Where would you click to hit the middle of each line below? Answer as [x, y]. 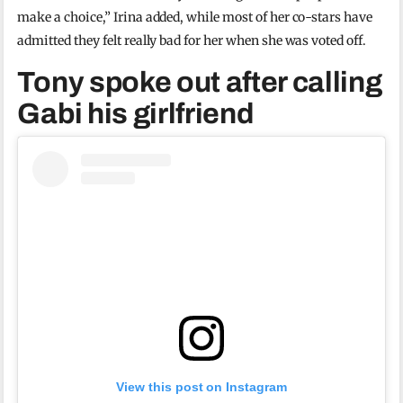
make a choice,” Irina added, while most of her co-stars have [195, 18]
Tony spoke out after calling [200, 83]
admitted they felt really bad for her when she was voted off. [192, 41]
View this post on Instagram [201, 386]
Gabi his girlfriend [135, 114]
